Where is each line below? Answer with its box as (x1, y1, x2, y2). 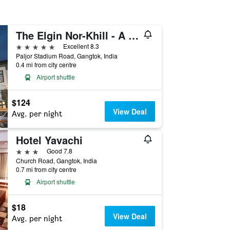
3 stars (15, 146, 39, 156)
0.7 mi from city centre (15, 165, 76, 174)
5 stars (15, 41, 40, 51)
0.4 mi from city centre (15, 60, 76, 69)
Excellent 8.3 (63, 42, 99, 50)
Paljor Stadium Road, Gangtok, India (15, 51, 118, 60)
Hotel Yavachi (15, 132, 83, 147)
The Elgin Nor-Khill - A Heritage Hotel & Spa (128, 28, 139, 43)
